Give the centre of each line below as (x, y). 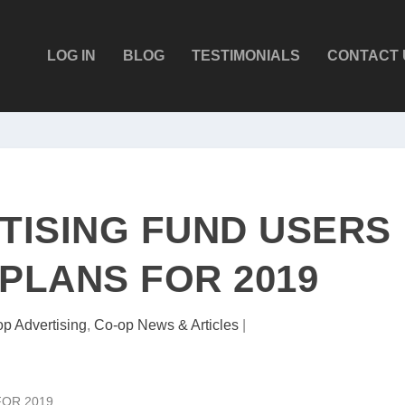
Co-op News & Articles (166, 325)
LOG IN (71, 56)
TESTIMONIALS (245, 56)
